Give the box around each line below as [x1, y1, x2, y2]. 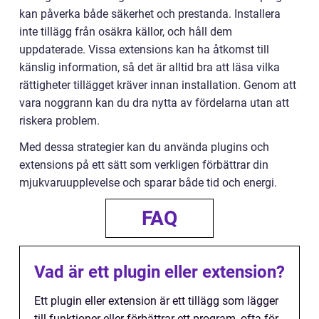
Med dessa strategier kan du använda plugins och [19, 140, 269, 154]
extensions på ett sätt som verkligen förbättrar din [19, 157, 268, 172]
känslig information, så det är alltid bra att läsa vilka [19, 60, 280, 74]
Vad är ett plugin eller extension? [34, 261, 285, 282]
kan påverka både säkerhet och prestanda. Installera [19, 6, 281, 21]
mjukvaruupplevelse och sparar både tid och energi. [19, 175, 277, 189]
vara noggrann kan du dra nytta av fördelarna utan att [19, 95, 289, 110]
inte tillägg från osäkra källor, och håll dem [19, 24, 232, 38]
